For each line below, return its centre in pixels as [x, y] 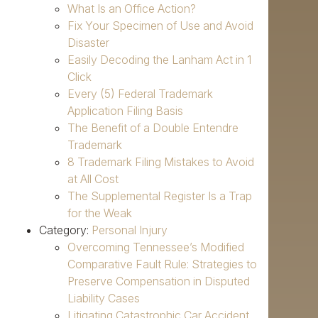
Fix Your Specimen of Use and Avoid [160, 26]
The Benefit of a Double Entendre [153, 128]
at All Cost [93, 179]
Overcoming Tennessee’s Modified [156, 247]
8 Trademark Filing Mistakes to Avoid [161, 162]
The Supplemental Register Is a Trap [160, 196]
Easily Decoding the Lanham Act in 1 [159, 60]
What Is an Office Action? [132, 9]
